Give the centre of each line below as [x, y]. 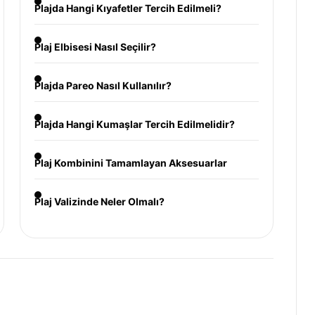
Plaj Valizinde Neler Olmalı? [99, 201]
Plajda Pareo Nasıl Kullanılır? [103, 85]
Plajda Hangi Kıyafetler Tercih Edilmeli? [128, 8]
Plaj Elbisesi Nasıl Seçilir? [95, 47]
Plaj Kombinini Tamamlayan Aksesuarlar [130, 163]
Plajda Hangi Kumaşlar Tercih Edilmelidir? [134, 124]
